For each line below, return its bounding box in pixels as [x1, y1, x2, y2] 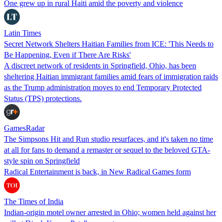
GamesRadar [4, 123, 45, 132]
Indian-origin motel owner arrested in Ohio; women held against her [4, 208, 216, 217]
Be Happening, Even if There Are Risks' [4, 50, 131, 59]
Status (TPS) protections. [4, 94, 82, 103]
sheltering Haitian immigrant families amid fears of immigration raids [4, 72, 218, 81]
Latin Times [4, 28, 41, 37]
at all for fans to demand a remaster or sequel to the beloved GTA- [4, 145, 210, 154]
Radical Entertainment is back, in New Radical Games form [4, 167, 191, 176]
